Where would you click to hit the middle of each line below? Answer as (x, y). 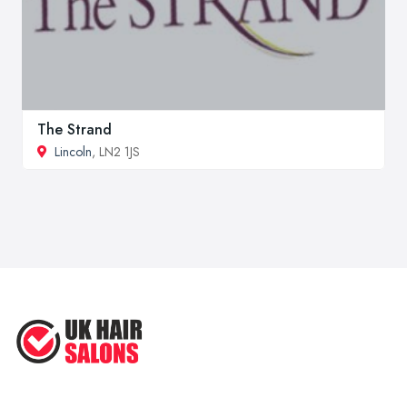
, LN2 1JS (116, 152)
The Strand (74, 130)
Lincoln (73, 152)
